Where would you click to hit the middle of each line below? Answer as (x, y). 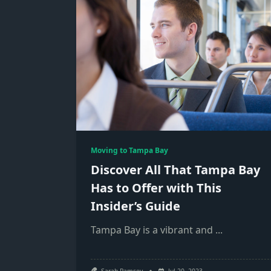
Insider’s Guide (135, 206)
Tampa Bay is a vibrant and (152, 230)
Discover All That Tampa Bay (175, 170)
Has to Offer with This (156, 188)
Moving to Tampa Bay (129, 150)
